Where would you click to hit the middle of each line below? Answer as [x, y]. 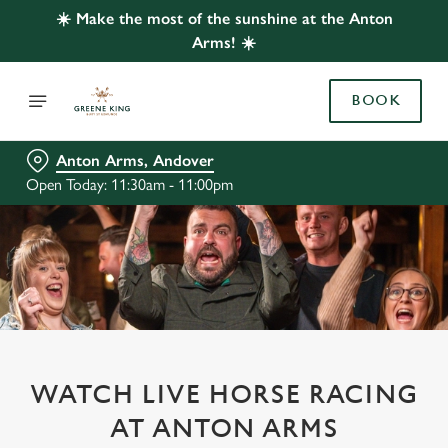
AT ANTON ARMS [224, 429]
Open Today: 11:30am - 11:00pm [129, 184]
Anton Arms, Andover [135, 160]
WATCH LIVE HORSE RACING [224, 395]
